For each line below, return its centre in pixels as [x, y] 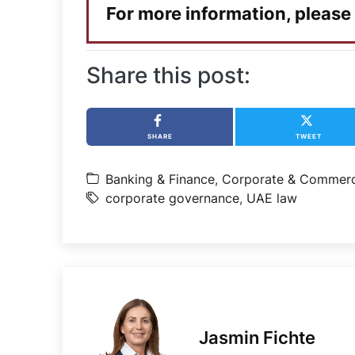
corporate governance [173, 198]
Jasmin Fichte [258, 338]
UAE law [272, 198]
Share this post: [169, 75]
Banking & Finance [160, 179]
